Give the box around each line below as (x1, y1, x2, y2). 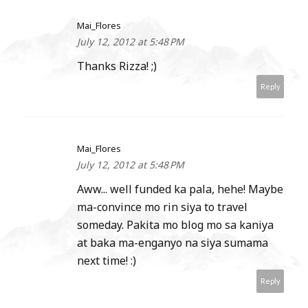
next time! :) (77, 253, 136, 269)
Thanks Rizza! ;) (77, 58, 157, 74)
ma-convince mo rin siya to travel (77, 199, 247, 215)
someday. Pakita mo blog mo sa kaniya (77, 217, 274, 233)
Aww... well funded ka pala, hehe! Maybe (77, 181, 283, 197)
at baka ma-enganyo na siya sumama (77, 235, 268, 251)
